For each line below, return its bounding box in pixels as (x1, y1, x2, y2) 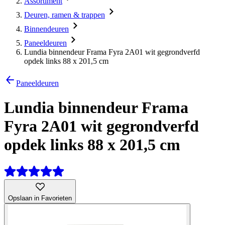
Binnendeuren (24, 25, 69, 33)
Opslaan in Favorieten (8, 194, 72, 202)
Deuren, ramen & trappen (24, 11, 105, 19)
